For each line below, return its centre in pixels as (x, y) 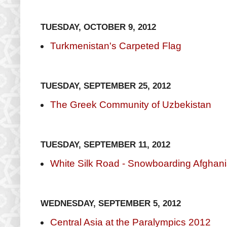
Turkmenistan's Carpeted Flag (116, 46)
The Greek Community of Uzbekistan (131, 104)
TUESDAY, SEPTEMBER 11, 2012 (105, 144)
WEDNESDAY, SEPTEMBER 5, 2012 (111, 203)
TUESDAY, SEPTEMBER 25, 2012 (106, 85)
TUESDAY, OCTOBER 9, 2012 (98, 27)
